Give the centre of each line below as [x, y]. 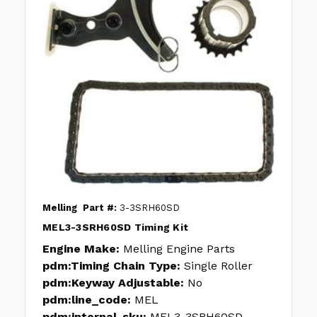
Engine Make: [81, 249]
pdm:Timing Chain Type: [111, 266]
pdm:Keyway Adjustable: [113, 283]
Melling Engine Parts [179, 249]
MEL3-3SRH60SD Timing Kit [115, 227]
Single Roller [218, 266]
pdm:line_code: [87, 300]
